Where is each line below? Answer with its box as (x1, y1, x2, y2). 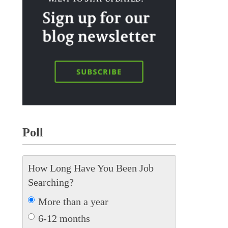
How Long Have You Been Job (27, 162, 154, 174)
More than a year (38, 195, 108, 207)
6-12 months (38, 212, 90, 224)
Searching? (27, 176, 74, 188)
